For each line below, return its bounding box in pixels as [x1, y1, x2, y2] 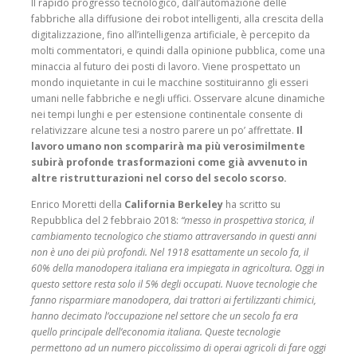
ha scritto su [223, 198, 280, 212]
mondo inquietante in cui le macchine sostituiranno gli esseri [31, 76, 308, 90]
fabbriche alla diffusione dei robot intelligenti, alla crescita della [31, 12, 324, 26]
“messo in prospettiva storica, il [181, 214, 314, 228]
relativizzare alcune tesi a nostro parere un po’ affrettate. [31, 124, 296, 138]
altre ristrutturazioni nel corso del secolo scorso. [31, 171, 287, 186]
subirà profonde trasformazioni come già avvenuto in [31, 155, 308, 170]
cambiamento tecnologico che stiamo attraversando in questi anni [31, 229, 316, 244]
